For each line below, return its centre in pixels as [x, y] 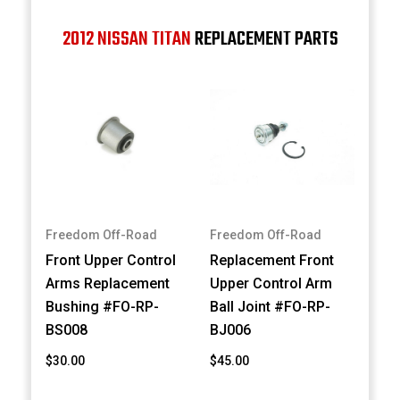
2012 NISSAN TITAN [126, 39]
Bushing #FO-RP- [103, 307]
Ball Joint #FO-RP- [271, 307]
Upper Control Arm [271, 284]
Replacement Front [272, 261]
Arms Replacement [108, 284]
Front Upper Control [111, 261]
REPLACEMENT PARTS [264, 39]
